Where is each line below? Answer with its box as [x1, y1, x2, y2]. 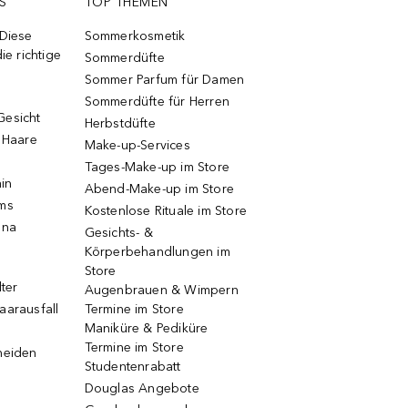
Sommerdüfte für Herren [84, 94, 229, 109]
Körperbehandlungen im [84, 244, 230, 260]
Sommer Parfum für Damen [84, 72, 245, 87]
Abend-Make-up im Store [84, 181, 234, 197]
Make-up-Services [84, 138, 190, 153]
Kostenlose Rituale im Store [84, 203, 247, 219]
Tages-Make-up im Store [84, 159, 229, 175]
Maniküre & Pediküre [84, 321, 209, 336]
